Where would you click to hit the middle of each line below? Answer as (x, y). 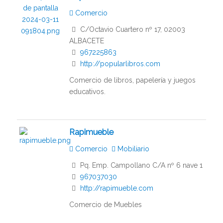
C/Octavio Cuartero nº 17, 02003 (131, 30)
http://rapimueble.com (116, 188)
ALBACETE (86, 41)
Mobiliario (132, 149)
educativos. (87, 91)
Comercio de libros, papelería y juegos (132, 80)
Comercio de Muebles (105, 204)
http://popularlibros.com (120, 64)
